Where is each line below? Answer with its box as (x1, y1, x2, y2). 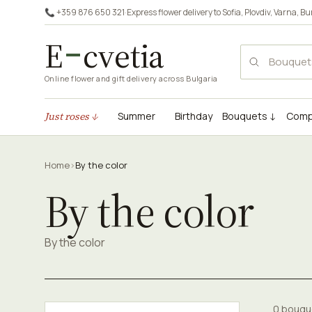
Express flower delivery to (127, 6, 222, 18)
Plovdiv (244, 6, 270, 18)
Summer (118, 109, 155, 123)
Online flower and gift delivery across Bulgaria (45, 73, 218, 84)
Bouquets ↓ (222, 109, 276, 123)
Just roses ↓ (45, 109, 98, 123)
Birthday (175, 109, 212, 123)
